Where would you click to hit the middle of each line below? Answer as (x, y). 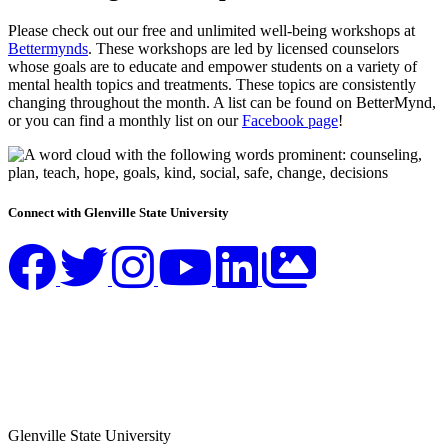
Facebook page (290, 121)
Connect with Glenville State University (118, 212)
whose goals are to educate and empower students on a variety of (212, 67)
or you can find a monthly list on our (125, 121)
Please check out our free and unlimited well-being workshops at (211, 31)
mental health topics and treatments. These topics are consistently (212, 85)
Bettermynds (48, 49)
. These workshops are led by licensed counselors (243, 49)
